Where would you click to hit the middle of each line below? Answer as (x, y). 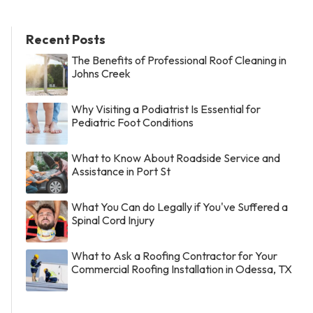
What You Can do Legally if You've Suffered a (180, 207)
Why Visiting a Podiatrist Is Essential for (166, 109)
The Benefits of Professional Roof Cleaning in (179, 60)
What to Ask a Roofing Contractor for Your (174, 256)
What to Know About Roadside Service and (176, 158)
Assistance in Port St (121, 172)
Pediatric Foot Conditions (132, 123)
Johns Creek (101, 74)
